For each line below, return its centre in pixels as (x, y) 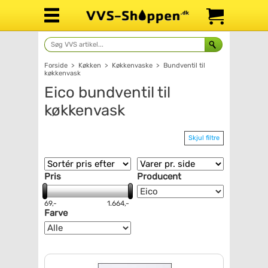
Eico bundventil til (107, 92)
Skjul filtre (204, 138)
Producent (159, 177)
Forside (56, 66)
